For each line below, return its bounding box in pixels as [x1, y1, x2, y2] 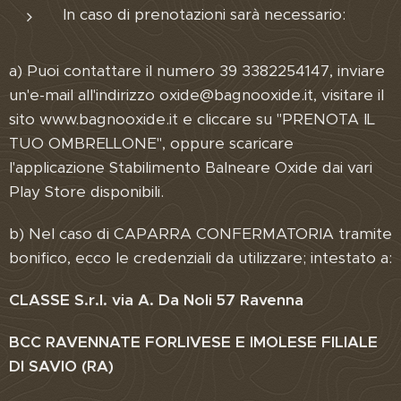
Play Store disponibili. [9, 182, 164, 201]
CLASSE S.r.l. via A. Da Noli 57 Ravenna [9, 290, 303, 310]
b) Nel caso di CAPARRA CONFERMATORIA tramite [9, 224, 392, 243]
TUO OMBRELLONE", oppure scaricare [9, 133, 294, 153]
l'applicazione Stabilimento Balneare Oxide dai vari [9, 158, 372, 177]
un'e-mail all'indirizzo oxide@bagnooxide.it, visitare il [9, 85, 384, 105]
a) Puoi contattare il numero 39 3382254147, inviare [9, 61, 385, 81]
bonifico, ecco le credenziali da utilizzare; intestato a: [9, 248, 392, 268]
